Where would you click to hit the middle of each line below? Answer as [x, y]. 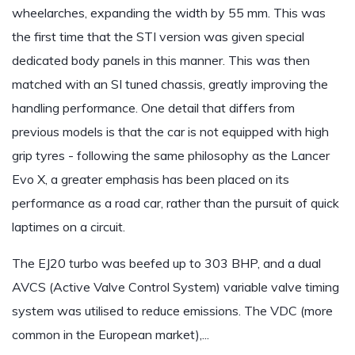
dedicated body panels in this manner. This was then [161, 60]
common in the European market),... [111, 334]
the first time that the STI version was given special [158, 36]
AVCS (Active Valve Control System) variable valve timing [176, 287]
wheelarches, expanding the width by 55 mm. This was [169, 13]
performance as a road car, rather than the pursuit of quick [176, 203]
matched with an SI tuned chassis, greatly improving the [170, 84]
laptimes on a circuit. [69, 227]
